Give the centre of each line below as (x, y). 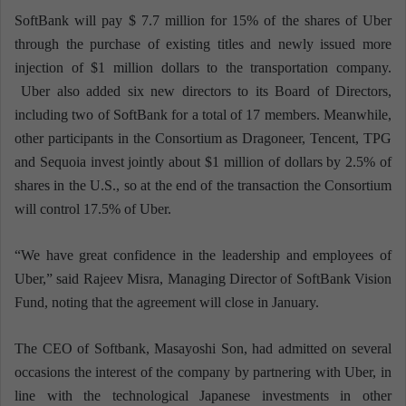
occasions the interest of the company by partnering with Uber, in (203, 372)
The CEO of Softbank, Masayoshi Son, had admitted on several (203, 349)
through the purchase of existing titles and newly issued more (203, 44)
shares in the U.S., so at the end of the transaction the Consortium (203, 186)
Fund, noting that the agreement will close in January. (167, 303)
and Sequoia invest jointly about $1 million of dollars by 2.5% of (203, 162)
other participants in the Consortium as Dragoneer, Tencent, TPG (203, 139)
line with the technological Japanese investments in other (203, 396)
